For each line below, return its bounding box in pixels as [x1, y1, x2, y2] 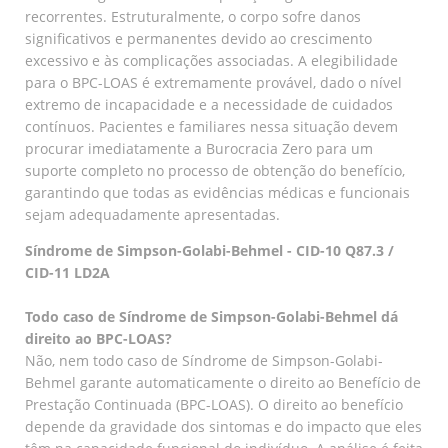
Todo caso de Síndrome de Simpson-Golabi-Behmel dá [25, 306, 398, 326]
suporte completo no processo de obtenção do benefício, [25, 160, 405, 180]
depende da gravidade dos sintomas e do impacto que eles [25, 416, 422, 436]
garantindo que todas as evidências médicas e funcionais [25, 182, 410, 202]
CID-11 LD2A [25, 262, 110, 282]
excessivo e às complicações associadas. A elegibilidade [25, 50, 398, 70]
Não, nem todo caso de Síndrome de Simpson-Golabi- [25, 350, 383, 370]
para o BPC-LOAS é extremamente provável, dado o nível [25, 72, 402, 92]
